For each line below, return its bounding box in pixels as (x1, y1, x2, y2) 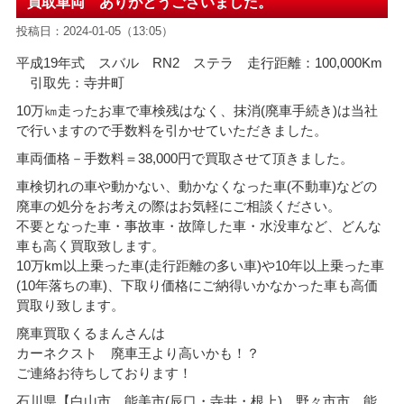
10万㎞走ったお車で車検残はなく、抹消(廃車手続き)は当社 (15, 102, 378, 118)
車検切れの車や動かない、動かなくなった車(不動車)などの (15, 178, 377, 194)
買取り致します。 (15, 297, 124, 313)
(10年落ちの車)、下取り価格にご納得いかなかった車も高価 (15, 277, 378, 293)
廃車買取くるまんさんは (15, 325, 165, 341)
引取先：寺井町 (15, 74, 124, 90)
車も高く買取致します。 (15, 237, 165, 253)
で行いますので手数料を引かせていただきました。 (15, 122, 327, 138)
